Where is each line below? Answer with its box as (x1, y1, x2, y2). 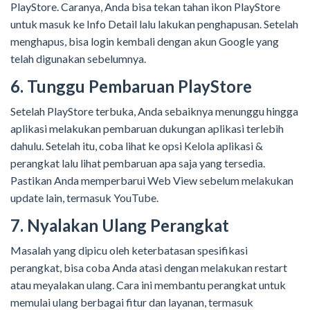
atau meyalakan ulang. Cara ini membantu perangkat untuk (10, 278, 286, 292)
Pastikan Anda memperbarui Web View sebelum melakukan (10, 174, 293, 188)
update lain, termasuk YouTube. (10, 191, 161, 205)
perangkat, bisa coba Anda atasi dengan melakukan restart (10, 261, 287, 275)
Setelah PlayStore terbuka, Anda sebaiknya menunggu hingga (10, 104, 298, 118)
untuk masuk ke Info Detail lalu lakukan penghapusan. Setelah (10, 17, 298, 31)
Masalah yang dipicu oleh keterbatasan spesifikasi (10, 244, 248, 257)
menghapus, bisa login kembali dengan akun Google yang (10, 35, 279, 48)
